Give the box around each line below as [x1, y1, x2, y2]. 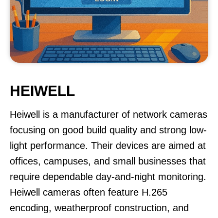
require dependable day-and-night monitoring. [10, 171, 206, 182]
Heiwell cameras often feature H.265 [10, 187, 167, 198]
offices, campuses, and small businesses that [10, 156, 206, 166]
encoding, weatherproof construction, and [10, 202, 189, 213]
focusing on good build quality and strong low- [10, 125, 207, 135]
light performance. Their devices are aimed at [10, 140, 206, 151]
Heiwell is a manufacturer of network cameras [10, 109, 207, 120]
